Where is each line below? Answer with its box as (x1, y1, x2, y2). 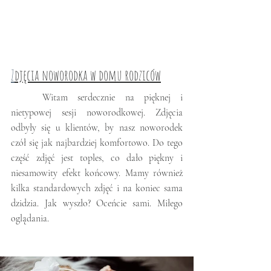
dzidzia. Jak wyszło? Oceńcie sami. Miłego (11, 197, 183, 210)
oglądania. (11, 212, 51, 225)
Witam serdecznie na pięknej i (11, 91, 43, 104)
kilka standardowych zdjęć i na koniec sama (11, 182, 183, 195)
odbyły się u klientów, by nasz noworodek (11, 122, 183, 134)
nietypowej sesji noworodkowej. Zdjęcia (11, 106, 183, 119)
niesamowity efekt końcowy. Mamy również (11, 167, 183, 180)
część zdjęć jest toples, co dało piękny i (11, 152, 183, 165)
